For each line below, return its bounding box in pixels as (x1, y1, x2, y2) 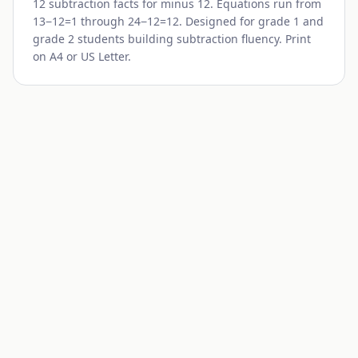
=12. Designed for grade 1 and (160, 13, 324, 29)
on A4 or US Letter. (33, 48, 131, 64)
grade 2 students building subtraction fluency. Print (33, 30, 311, 46)
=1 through (65, 13, 128, 29)
